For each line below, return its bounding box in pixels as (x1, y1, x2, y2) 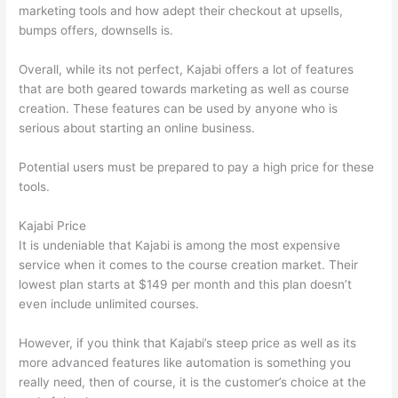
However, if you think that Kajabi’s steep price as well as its (19, 335, 357, 350)
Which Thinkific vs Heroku (203, 297, 352, 312)
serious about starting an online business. (19, 121, 256, 136)
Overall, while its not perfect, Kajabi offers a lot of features (19, 62, 354, 77)
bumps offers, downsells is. (19, 23, 174, 38)
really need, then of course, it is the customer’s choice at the (19, 374, 367, 389)
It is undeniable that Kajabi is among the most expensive (19, 238, 341, 253)
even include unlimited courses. (19, 297, 203, 312)
